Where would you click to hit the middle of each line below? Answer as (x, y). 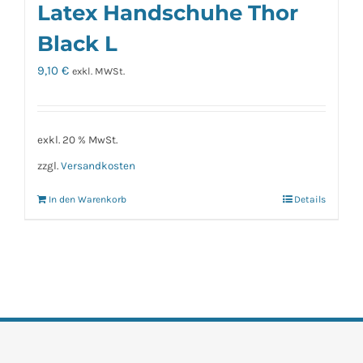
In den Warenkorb (88, 199)
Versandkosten (98, 165)
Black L (77, 44)
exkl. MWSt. (98, 72)
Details (310, 199)
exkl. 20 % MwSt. (77, 140)
